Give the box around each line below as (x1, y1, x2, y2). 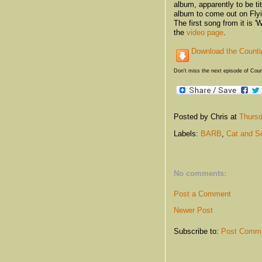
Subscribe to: (174, 226, 221, 236)
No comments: (174, 169, 226, 178)
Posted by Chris (174, 112, 230, 122)
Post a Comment (174, 189, 231, 198)
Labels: (174, 129, 201, 139)
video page (187, 27, 223, 37)
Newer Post (174, 205, 213, 215)
